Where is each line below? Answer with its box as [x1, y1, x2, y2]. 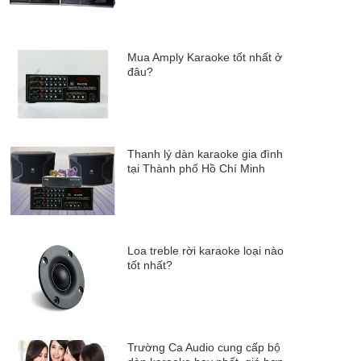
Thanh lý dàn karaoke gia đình [127, 147, 283, 160]
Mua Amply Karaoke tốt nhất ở [127, 51, 282, 64]
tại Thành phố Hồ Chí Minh [127, 162, 265, 175]
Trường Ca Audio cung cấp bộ [127, 341, 280, 354]
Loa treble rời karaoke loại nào [127, 244, 284, 257]
